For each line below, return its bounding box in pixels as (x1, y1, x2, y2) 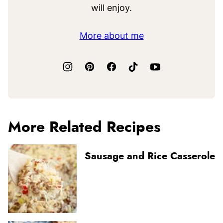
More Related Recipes (8, 119, 161, 135)
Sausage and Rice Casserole (85, 151, 215, 161)
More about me (79, 30, 144, 41)
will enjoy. (91, 2, 132, 13)
